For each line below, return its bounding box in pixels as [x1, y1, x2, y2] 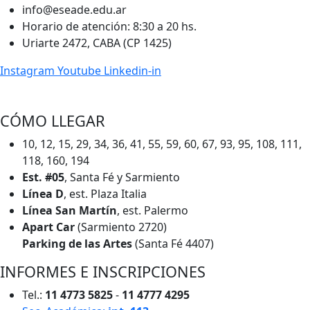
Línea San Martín [22, 202, 117, 218]
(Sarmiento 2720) [75, 219, 167, 235]
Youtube [57, 62, 101, 78]
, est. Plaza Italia [64, 185, 147, 201]
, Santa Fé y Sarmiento [64, 169, 180, 185]
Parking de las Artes [22, 235, 132, 251]
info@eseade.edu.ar [22, 1, 127, 17]
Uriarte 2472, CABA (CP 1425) [22, 35, 172, 51]
